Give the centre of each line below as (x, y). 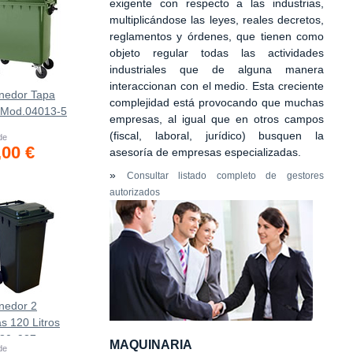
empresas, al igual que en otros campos (217, 119)
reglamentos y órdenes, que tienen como (217, 36)
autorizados (135, 192)
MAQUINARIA (151, 345)
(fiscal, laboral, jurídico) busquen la (217, 136)
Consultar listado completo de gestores (225, 176)
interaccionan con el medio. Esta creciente (217, 86)
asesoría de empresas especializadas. (205, 152)
